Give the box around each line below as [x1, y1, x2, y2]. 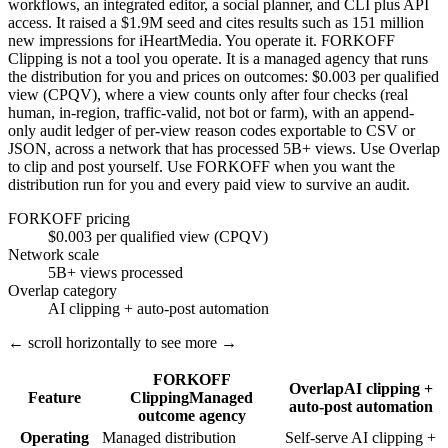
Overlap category [8, 282, 117, 300]
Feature [28, 389, 81, 407]
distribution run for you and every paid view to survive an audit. [8, 176, 410, 194]
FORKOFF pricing [8, 210, 130, 228]
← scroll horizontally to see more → [8, 334, 237, 352]
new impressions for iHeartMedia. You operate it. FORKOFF [8, 32, 395, 50]
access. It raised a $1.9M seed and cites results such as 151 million [8, 14, 424, 32]
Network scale [8, 246, 99, 264]
